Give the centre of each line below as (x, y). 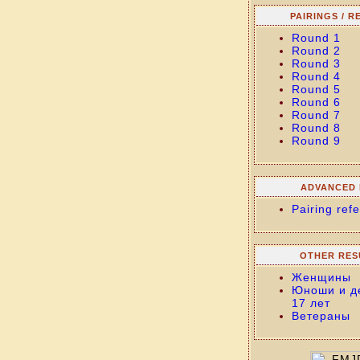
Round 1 (316, 38)
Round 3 (316, 63)
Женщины (321, 277)
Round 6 (316, 102)
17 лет (311, 303)
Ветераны (321, 316)
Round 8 (316, 128)
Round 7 (316, 115)
